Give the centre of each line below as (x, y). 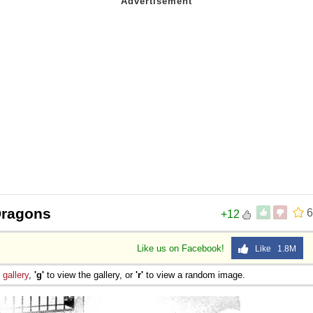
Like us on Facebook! (182, 248)
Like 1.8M (272, 248)
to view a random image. (194, 275)
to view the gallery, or (90, 275)
